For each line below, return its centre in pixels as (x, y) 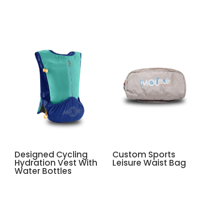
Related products (64, 12)
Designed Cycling (51, 154)
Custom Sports (144, 154)
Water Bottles (43, 171)
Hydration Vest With (56, 163)
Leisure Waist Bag (149, 163)
